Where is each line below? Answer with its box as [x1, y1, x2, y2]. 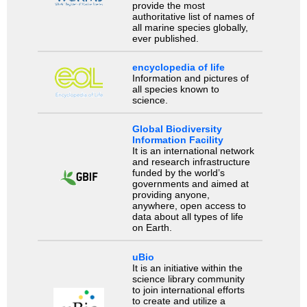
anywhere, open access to [132, 200, 246, 212]
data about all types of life [132, 211, 243, 223]
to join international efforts [132, 284, 245, 295]
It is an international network [132, 145, 254, 157]
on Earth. [132, 222, 172, 234]
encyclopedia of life [132, 62, 225, 73]
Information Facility [132, 134, 223, 146]
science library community [132, 273, 245, 284]
